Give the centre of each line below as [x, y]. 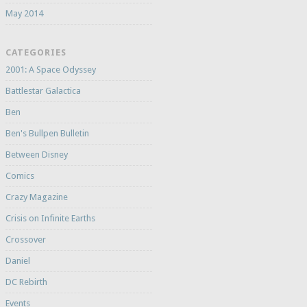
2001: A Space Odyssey [50, 70]
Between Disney [36, 155]
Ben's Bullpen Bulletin [47, 134]
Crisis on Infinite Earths [50, 219]
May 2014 [24, 14]
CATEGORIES [36, 53]
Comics [20, 176]
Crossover [25, 240]
